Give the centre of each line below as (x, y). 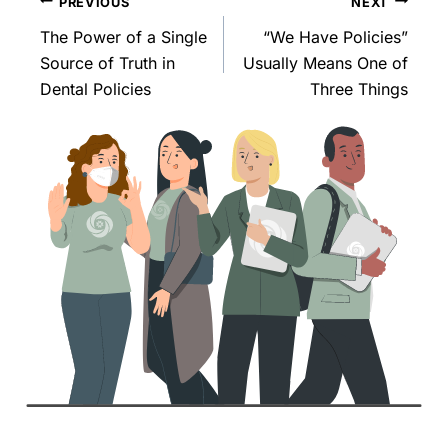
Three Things (359, 88)
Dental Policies (95, 88)
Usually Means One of (325, 62)
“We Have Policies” (335, 36)
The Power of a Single (123, 36)
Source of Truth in (107, 62)
